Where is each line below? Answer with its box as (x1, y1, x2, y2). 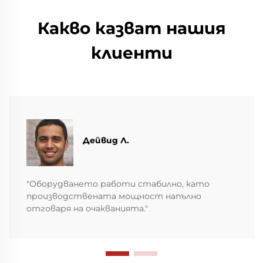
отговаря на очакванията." (26, 203, 148, 214)
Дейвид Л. (83, 135, 129, 146)
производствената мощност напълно (26, 190, 201, 201)
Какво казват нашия (37, 18, 226, 38)
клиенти (90, 42, 173, 63)
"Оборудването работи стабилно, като (26, 178, 210, 189)
